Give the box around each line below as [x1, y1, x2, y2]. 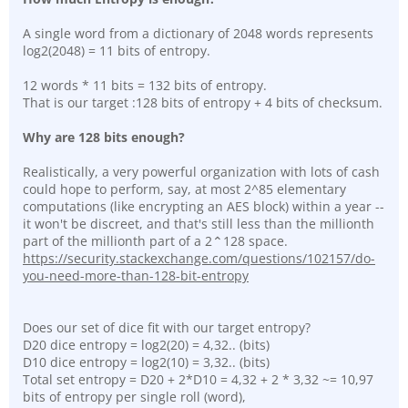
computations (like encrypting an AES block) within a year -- [23, 197, 384, 215]
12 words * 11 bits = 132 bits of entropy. [23, 76, 267, 94]
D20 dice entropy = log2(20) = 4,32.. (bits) [23, 335, 270, 353]
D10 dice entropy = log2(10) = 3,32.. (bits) [23, 352, 270, 371]
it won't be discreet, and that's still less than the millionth [23, 214, 374, 232]
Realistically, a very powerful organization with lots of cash [23, 162, 380, 180]
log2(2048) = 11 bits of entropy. [23, 41, 210, 59]
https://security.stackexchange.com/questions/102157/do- [23, 249, 375, 267]
